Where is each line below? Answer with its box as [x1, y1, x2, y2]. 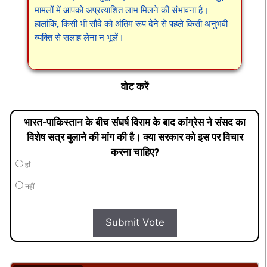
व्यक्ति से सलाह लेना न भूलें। [35, 32, 124, 43]
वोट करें [121, 80, 148, 93]
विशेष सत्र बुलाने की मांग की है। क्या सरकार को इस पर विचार [26, 131, 243, 143]
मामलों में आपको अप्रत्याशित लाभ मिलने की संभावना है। [35, 5, 209, 15]
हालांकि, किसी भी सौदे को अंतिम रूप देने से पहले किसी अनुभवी [35, 18, 228, 29]
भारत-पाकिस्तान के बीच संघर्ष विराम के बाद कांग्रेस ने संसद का [24, 116, 246, 128]
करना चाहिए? [110, 145, 159, 158]
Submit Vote [105, 216, 164, 228]
